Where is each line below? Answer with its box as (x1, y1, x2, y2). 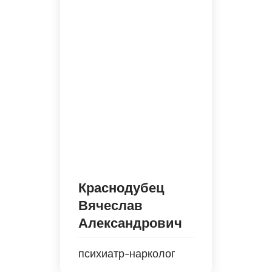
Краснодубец (78, 179, 165, 196)
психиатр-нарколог (78, 247, 175, 260)
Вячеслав (78, 197, 143, 214)
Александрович (78, 214, 182, 231)
